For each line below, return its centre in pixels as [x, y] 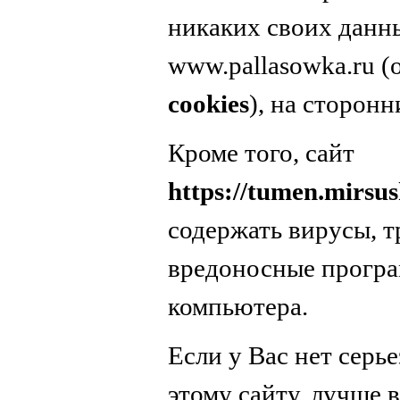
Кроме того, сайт [261, 152]
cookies [208, 103]
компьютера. [238, 306]
